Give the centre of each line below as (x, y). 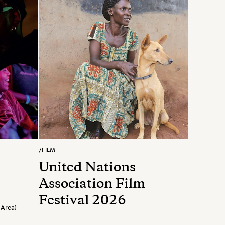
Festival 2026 (82, 201)
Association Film (92, 185)
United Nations (87, 168)
